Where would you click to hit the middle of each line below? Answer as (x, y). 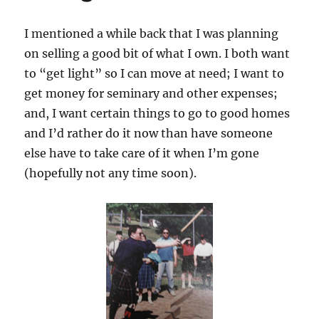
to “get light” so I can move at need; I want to (155, 74)
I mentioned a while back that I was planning (152, 34)
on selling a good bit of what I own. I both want (157, 54)
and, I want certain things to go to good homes (157, 114)
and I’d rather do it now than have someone (149, 134)
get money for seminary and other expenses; (151, 94)
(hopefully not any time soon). (111, 173)
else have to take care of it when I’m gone (142, 153)
